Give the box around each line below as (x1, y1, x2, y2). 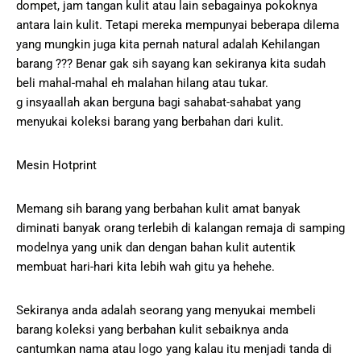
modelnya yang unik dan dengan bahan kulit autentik (16, 240, 296, 255)
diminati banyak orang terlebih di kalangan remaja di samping (16, 221, 345, 236)
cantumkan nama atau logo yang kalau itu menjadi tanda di (16, 342, 332, 357)
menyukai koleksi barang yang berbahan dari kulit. (16, 114, 284, 130)
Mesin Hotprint (16, 158, 97, 173)
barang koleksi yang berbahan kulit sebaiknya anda (16, 322, 288, 338)
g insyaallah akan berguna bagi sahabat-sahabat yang (16, 95, 301, 110)
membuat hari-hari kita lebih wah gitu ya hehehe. (16, 259, 275, 275)
